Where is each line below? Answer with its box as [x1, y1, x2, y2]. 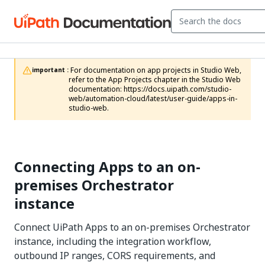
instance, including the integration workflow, [14, 234, 211, 248]
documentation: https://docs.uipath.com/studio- [69, 84, 231, 95]
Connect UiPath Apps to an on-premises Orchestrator [14, 220, 250, 234]
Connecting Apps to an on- [14, 156, 201, 177]
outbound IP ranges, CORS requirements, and [14, 248, 215, 263]
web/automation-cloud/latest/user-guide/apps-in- [69, 93, 237, 104]
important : [32, 66, 69, 75]
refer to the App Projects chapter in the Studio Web [69, 75, 241, 85]
